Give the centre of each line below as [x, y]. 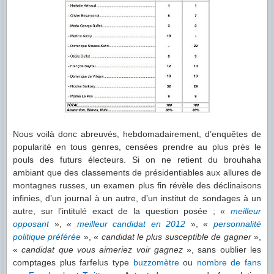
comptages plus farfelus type [73, 262]
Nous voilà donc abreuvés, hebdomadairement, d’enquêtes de [137, 134]
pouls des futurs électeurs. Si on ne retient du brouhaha [137, 160]
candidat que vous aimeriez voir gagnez [102, 250]
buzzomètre [156, 262]
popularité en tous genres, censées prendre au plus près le [137, 147]
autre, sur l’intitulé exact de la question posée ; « [122, 211]
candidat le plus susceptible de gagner [176, 237]
